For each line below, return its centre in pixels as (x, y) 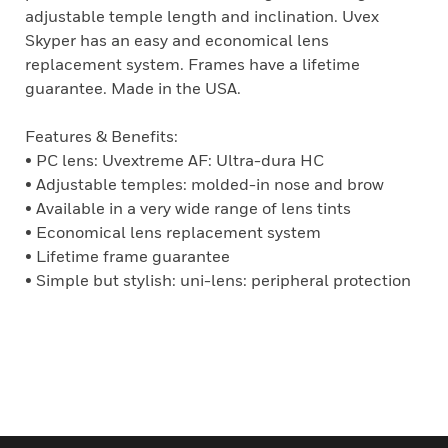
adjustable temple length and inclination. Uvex (202, 16)
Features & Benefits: (101, 136)
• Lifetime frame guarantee (127, 256)
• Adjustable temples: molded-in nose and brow (204, 184)
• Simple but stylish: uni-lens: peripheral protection (218, 280)
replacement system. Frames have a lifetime (192, 64)
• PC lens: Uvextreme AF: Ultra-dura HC (174, 160)
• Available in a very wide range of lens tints (188, 208)
